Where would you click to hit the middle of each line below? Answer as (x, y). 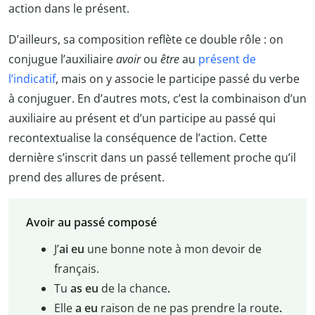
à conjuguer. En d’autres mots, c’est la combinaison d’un (157, 98)
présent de (227, 59)
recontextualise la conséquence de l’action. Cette (138, 137)
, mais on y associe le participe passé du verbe (178, 78)
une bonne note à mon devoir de (174, 249)
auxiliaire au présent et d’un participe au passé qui (142, 118)
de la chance (134, 289)
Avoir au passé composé (91, 223)
